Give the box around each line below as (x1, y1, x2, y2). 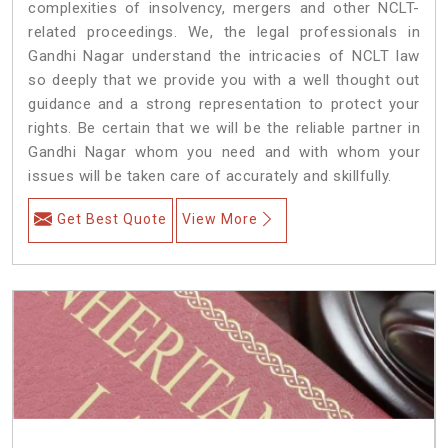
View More (182, 210, 258, 227)
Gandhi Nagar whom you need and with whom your (28, 142, 420, 161)
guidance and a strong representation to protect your (28, 94, 420, 113)
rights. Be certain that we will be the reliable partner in (28, 118, 420, 137)
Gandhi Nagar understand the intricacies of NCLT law (28, 46, 420, 65)
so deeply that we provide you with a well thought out (28, 70, 420, 89)
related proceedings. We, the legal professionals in (28, 22, 420, 41)
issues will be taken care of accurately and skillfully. (28, 166, 392, 185)
